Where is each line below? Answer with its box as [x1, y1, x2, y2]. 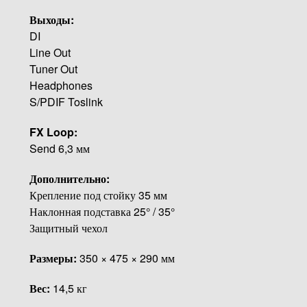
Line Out [29, 44, 71, 60]
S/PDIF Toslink [29, 93, 103, 110]
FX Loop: [29, 123, 77, 140]
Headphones [29, 77, 93, 93]
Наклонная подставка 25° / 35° [29, 203, 175, 219]
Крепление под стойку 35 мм [29, 186, 167, 203]
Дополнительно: [29, 170, 110, 186]
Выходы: [29, 11, 74, 27]
